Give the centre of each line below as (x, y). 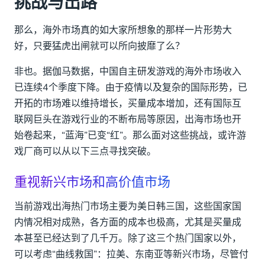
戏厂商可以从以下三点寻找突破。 (85, 152)
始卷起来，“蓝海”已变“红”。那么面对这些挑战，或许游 (130, 136)
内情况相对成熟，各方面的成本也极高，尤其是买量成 (128, 223)
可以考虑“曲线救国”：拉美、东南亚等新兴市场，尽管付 (131, 255)
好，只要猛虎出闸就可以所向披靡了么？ (99, 46)
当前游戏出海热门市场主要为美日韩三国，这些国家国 (128, 207)
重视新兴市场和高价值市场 (92, 182)
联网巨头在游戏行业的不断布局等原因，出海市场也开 (128, 120)
